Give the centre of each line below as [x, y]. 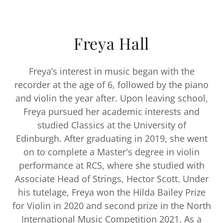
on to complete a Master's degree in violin [111, 152]
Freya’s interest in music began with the [111, 71]
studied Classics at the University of [111, 125]
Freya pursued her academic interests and [111, 111]
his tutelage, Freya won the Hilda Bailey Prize [111, 192]
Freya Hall [111, 43]
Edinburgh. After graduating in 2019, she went [111, 138]
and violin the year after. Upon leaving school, [111, 98]
